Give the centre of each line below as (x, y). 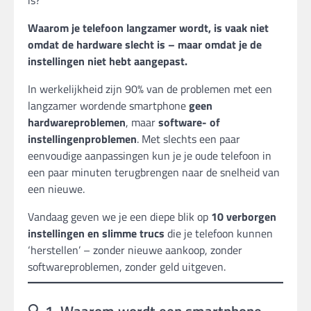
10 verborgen (244, 217)
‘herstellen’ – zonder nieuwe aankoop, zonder (135, 250)
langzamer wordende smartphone (108, 106)
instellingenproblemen (82, 139)
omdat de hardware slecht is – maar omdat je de (145, 45)
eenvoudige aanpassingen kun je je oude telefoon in (150, 156)
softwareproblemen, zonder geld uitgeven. (127, 267)
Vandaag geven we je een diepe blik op (119, 217)
